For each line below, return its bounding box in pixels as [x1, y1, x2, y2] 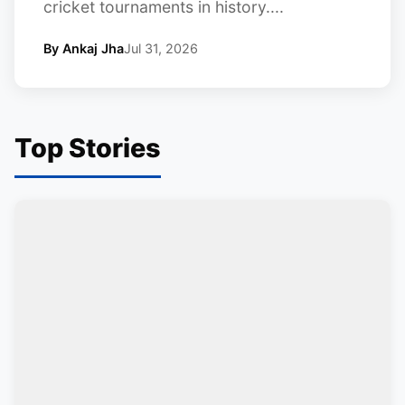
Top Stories [14, 132, 161, 164]
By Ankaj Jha [43, 41, 124, 56]
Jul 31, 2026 [124, 41, 198, 56]
